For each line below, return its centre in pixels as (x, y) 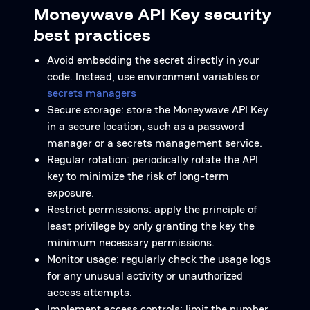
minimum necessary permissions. (131, 243)
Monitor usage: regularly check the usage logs (159, 259)
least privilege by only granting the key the (151, 226)
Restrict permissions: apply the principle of (152, 209)
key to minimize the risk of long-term (138, 176)
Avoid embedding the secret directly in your (153, 60)
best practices (92, 35)
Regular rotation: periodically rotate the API (153, 159)
